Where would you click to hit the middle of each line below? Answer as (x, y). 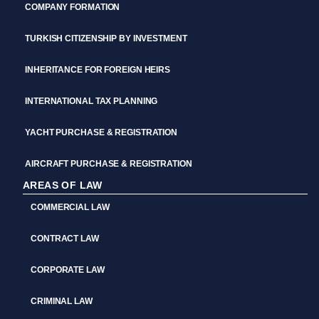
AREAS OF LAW (63, 185)
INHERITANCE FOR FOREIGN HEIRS (98, 70)
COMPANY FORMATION (73, 7)
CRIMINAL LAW (62, 302)
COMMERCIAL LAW (70, 208)
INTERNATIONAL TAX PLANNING (91, 101)
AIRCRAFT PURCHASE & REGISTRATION (109, 164)
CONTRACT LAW (65, 239)
